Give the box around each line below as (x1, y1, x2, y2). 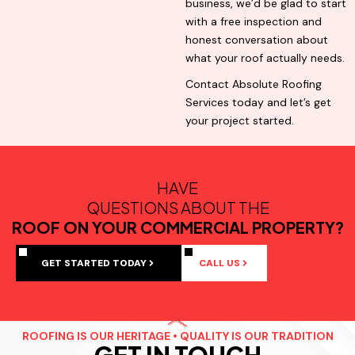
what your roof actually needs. (185, 51, 345, 66)
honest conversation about (185, 32, 328, 48)
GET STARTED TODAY (41, 257, 147, 270)
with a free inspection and (185, 14, 322, 29)
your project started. (185, 113, 294, 128)
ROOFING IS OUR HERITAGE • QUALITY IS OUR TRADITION (21, 329, 334, 344)
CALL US (199, 257, 240, 270)
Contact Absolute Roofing (185, 77, 322, 92)
